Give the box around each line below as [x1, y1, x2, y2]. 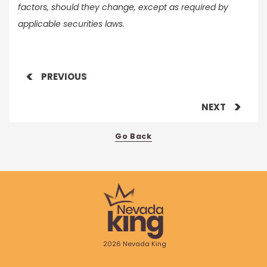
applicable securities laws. [18, 17, 125, 30]
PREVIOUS [41, 70, 88, 83]
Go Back [115, 131, 152, 141]
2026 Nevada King [103, 239, 167, 249]
